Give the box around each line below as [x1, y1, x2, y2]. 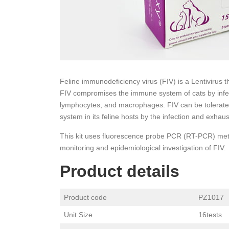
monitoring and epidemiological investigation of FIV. [60, 144, 226, 152]
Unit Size [64, 211, 93, 219]
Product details [60, 162, 179, 180]
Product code [64, 193, 107, 201]
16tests [198, 211, 222, 219]
